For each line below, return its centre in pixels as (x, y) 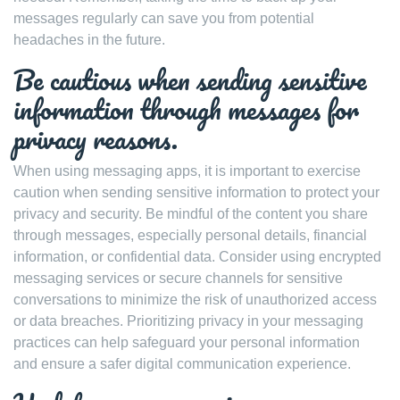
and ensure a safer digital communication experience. (182, 363)
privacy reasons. (96, 138)
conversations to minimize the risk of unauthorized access (195, 299)
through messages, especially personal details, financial (190, 235)
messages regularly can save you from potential (164, 18)
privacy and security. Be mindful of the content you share (191, 213)
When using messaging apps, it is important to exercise (187, 171)
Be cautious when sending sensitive (190, 79)
